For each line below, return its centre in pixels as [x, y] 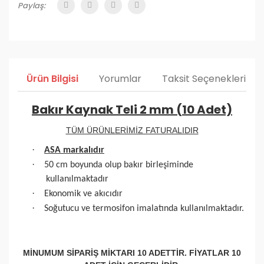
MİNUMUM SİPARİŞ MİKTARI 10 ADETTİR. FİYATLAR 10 [132, 253]
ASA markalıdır [74, 150]
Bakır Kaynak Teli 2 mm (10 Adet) [132, 110]
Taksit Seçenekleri [204, 79]
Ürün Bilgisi [52, 79]
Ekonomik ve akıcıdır [83, 194]
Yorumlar [120, 79]
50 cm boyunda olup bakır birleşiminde [119, 165]
